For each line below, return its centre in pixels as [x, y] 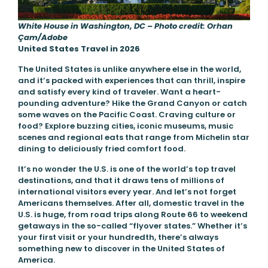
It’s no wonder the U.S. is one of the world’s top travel [127, 169]
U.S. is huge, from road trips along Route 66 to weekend [133, 215]
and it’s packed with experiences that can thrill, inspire [131, 81]
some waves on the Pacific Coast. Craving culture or [127, 115]
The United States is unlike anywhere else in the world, [129, 69]
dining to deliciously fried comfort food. [102, 149]
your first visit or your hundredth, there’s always [118, 237]
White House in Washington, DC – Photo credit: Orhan [125, 26]
